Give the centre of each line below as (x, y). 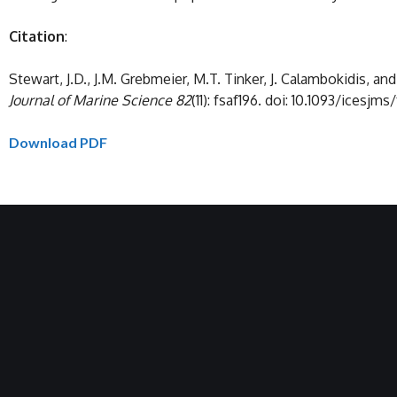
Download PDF (58, 143)
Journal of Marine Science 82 (100, 101)
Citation (37, 37)
